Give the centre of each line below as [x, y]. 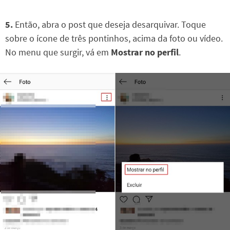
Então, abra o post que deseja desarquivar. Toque [109, 25]
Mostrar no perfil [145, 52]
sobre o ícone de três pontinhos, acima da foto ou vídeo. [114, 39]
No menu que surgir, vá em [58, 52]
